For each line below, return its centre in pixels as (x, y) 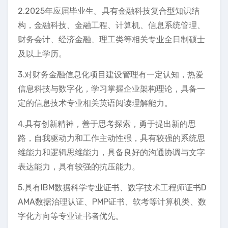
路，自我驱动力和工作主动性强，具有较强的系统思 (111, 138)
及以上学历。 (42, 53)
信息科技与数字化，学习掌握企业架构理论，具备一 (111, 89)
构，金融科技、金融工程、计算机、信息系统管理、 (111, 25)
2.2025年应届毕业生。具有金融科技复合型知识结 (109, 11)
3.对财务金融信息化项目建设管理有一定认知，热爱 (111, 74)
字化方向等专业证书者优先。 (71, 216)
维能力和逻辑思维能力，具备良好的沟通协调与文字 (111, 152)
